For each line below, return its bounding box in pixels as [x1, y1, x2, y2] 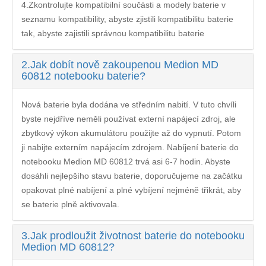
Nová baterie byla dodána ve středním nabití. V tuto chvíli [21, 100, 236, 110]
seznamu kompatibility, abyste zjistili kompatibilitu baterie [21, 14, 233, 24]
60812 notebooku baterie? [21, 70, 145, 83]
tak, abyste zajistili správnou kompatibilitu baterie [21, 28, 204, 39]
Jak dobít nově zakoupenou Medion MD [30, 59, 218, 71]
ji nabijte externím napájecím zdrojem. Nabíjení [21, 142, 201, 153]
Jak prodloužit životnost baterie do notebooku [30, 230, 245, 242]
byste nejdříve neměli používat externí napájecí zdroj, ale [21, 114, 236, 124]
